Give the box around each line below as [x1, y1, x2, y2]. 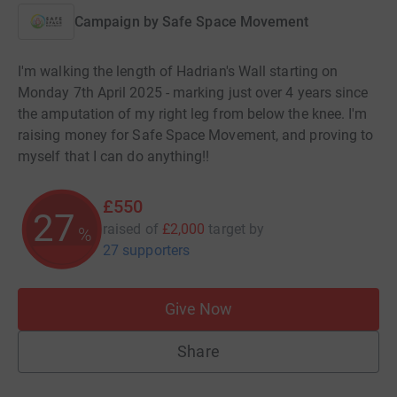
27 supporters [103, 242, 191, 259]
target [208, 221, 245, 237]
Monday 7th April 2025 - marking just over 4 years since [18, 84, 369, 101]
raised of [103, 221, 159, 237]
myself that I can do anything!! [18, 148, 210, 165]
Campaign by [74, 12, 159, 30]
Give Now [164, 300, 233, 318]
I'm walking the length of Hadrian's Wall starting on [18, 63, 339, 80]
